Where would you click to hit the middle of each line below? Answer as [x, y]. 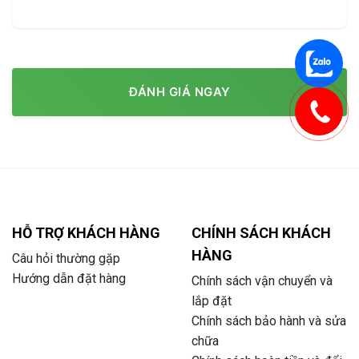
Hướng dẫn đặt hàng [69, 278]
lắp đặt [212, 301]
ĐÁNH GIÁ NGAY [179, 92]
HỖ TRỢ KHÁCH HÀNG [86, 232]
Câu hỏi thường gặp [66, 258]
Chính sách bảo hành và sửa [269, 321]
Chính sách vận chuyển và [262, 281]
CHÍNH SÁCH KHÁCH [261, 232]
